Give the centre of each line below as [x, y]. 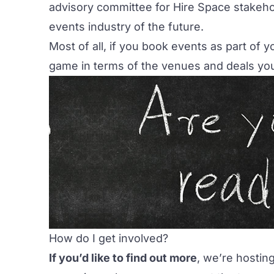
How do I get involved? [109, 239]
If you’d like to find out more [123, 258]
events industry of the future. [126, 27]
